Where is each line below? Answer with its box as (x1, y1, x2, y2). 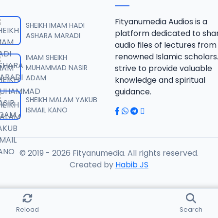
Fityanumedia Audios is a (115, 16, 207, 27)
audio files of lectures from (115, 39, 217, 51)
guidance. (115, 86, 151, 97)
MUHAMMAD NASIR (26, 63, 88, 73)
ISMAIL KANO (26, 105, 68, 115)
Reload (16, 205, 39, 214)
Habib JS (115, 159, 148, 170)
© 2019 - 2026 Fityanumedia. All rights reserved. (19, 147, 199, 159)
